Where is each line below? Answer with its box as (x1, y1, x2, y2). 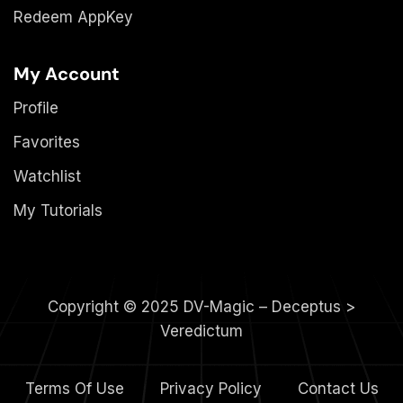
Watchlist (13, 166, 81, 185)
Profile (13, 98, 58, 117)
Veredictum (160, 321, 243, 340)
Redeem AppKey (13, 7, 133, 26)
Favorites (13, 132, 80, 151)
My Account (13, 61, 120, 85)
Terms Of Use (24, 380, 124, 399)
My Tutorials (13, 201, 103, 219)
